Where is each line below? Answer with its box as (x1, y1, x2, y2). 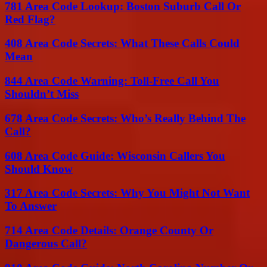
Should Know (5, 162, 73, 175)
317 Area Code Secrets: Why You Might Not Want (5, 187, 250, 200)
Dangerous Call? (5, 237, 87, 250)
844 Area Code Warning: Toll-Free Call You (5, 74, 219, 88)
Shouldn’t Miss (5, 88, 79, 101)
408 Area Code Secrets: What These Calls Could (5, 37, 240, 50)
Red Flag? (5, 13, 55, 26)
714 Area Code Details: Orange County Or (5, 223, 213, 237)
